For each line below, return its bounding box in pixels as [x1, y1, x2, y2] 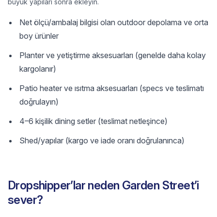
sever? [8, 193, 43, 207]
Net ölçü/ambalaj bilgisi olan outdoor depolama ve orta [19, 17, 208, 27]
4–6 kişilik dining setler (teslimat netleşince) [19, 116, 168, 126]
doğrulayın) [19, 97, 59, 107]
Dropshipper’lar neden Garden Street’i [8, 178, 199, 192]
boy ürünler [19, 31, 59, 41]
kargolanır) [19, 64, 56, 74]
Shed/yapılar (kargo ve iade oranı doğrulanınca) [19, 136, 185, 145]
